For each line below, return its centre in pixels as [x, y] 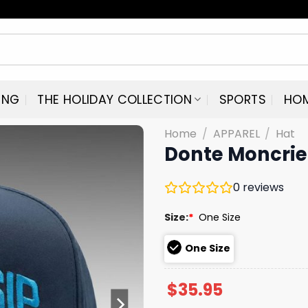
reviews [262, 187]
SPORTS [242, 99]
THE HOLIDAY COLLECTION [115, 99]
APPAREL [236, 134]
